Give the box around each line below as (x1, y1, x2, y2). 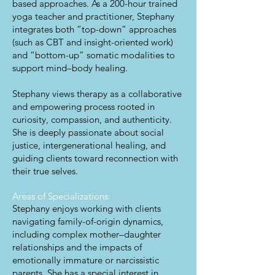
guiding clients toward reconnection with (12, 152, 178, 164)
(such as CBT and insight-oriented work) (12, 36, 173, 48)
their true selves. (12, 165, 78, 177)
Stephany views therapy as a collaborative (12, 88, 182, 99)
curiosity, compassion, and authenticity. (12, 114, 172, 125)
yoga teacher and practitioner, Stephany (12, 10, 174, 22)
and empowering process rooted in (12, 101, 155, 112)
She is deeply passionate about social (12, 126, 164, 138)
